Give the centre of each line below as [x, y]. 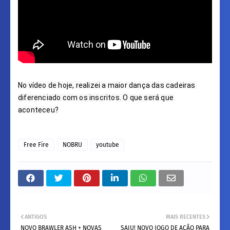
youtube [108, 145]
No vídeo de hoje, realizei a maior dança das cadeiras [107, 85]
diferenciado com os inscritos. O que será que [96, 97]
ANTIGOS [36, 217]
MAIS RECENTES [186, 217]
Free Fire [36, 145]
